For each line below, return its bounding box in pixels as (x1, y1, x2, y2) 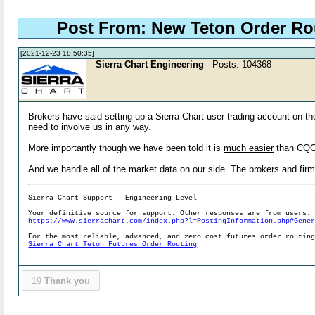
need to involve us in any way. (28, 121, 152, 132)
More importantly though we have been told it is (28, 142, 224, 153)
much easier (224, 142, 274, 153)
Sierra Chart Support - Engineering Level (28, 193, 198, 202)
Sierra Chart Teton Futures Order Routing (28, 240, 198, 248)
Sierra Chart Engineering (96, 58, 205, 70)
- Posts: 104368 (204, 58, 272, 70)
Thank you (44, 275, 90, 286)
